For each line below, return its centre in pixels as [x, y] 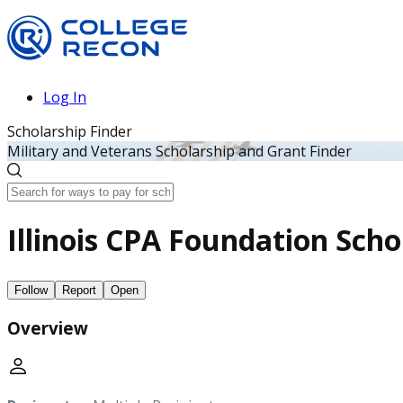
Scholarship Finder [70, 131]
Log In [65, 97]
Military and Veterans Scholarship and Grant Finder [179, 151]
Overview [48, 327]
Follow [31, 290]
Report [79, 290]
